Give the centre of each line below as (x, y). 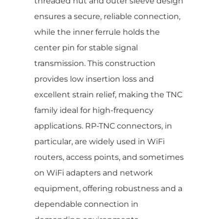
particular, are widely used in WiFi (99, 141)
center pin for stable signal (86, 47)
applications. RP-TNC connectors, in (103, 126)
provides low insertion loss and (94, 79)
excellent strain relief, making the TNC (108, 94)
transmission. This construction (95, 63)
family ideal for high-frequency (94, 110)
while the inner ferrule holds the (97, 32)
